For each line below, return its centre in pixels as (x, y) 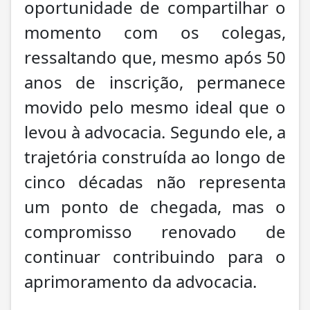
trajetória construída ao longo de (155, 156)
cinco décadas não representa (155, 181)
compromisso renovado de (155, 231)
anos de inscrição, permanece (155, 82)
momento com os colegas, (155, 32)
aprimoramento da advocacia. (140, 281)
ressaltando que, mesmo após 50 (155, 57)
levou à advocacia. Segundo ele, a (155, 131)
